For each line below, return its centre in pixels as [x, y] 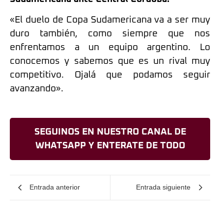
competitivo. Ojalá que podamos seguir [110, 75]
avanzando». [37, 89]
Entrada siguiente [163, 187]
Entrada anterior [55, 187]
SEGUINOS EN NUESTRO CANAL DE [110, 132]
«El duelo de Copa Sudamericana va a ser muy [110, 20]
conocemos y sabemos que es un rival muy [110, 61]
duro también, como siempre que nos [110, 34]
